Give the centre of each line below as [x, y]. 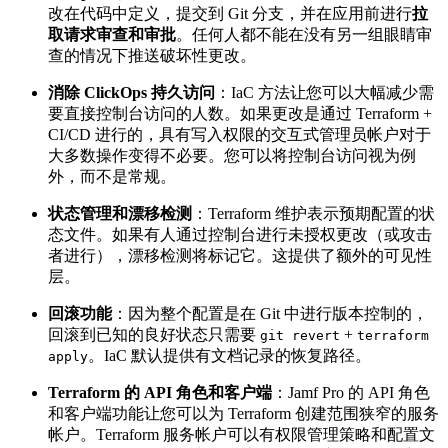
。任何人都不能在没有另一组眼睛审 [304, 35]
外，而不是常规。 [112, 177]
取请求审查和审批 [112, 35]
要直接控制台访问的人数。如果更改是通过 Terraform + [240, 114]
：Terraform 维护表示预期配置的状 [313, 214]
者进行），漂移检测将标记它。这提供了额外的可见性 [240, 256]
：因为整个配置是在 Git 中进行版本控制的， [270, 314]
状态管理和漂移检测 [120, 214]
